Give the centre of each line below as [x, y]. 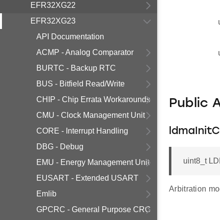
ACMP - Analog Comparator [85, 52]
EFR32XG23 [53, 21]
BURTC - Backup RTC [76, 68]
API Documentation [70, 37]
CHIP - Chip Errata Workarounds [93, 99]
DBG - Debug [60, 147]
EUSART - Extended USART [87, 178]
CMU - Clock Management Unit [91, 115]
